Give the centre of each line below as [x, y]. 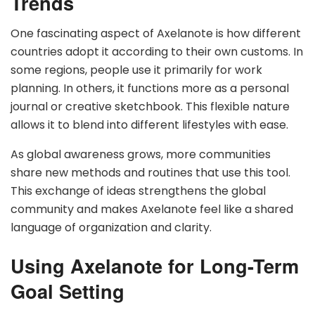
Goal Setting [67, 291]
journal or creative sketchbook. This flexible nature [150, 107]
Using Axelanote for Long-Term [155, 266]
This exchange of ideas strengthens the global [138, 191]
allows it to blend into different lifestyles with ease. [149, 125]
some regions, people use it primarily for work [136, 70]
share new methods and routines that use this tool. [150, 173]
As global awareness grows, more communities [141, 155]
